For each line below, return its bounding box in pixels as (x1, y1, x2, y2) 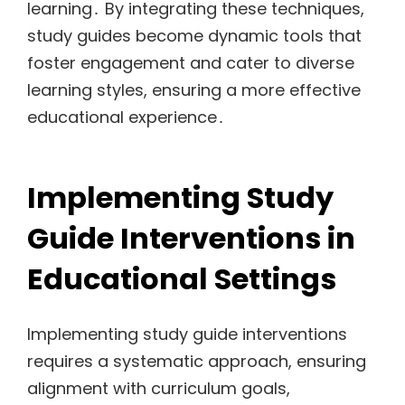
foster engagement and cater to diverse (27, 52, 354, 75)
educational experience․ (27, 106, 225, 129)
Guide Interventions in (27, 218, 355, 259)
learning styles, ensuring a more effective (27, 79, 361, 102)
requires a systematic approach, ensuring (27, 349, 366, 372)
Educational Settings (27, 259, 336, 300)
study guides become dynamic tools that (27, 24, 362, 48)
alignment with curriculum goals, (27, 376, 290, 400)
